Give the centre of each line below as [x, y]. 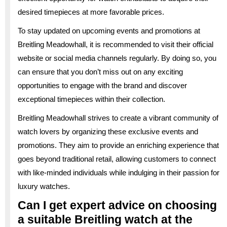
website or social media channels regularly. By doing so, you [117, 58]
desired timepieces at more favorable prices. [91, 12]
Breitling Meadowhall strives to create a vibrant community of [118, 118]
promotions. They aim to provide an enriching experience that [118, 145]
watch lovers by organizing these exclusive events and [108, 131]
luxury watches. [44, 186]
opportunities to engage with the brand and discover [102, 85]
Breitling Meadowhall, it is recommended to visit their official [116, 44]
